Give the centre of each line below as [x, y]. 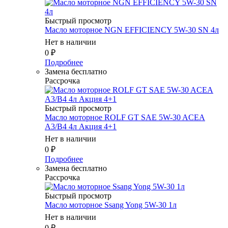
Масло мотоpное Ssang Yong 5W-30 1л [111, 205]
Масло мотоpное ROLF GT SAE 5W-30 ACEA [125, 117]
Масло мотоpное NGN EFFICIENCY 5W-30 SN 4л [132, 30]
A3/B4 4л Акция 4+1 [81, 126]
